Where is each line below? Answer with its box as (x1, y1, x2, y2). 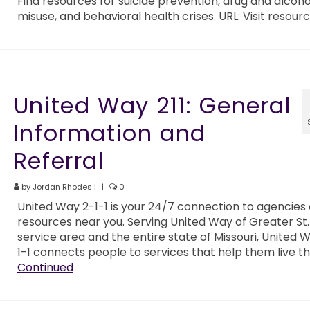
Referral (13, 145, 104, 177)
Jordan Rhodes (32, 181, 92, 193)
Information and (13, 118, 206, 149)
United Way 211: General (13, 90, 291, 122)
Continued (17, 259, 73, 276)
